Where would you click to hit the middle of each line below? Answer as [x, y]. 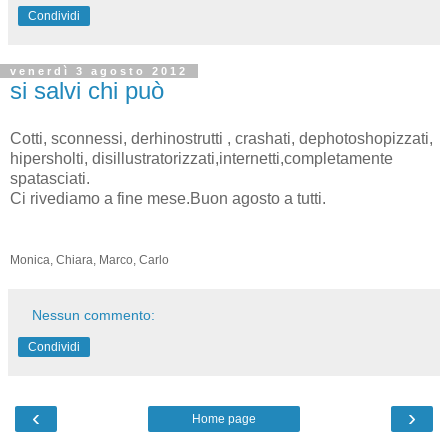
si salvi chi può [87, 90]
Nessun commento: [94, 314]
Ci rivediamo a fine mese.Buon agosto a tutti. [168, 198]
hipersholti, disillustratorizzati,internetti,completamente [201, 158]
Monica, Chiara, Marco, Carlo [89, 259]
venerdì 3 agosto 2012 [99, 70]
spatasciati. [50, 178]
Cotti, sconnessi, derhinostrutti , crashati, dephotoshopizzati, [221, 138]
